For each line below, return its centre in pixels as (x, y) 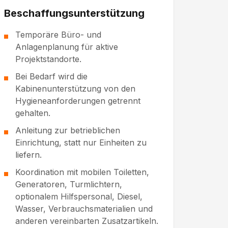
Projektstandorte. (49, 59)
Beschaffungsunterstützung (75, 13)
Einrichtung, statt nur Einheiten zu (81, 143)
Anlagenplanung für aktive (67, 47)
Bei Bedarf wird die (52, 77)
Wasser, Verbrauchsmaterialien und (84, 209)
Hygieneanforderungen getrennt (78, 101)
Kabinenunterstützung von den (76, 89)
